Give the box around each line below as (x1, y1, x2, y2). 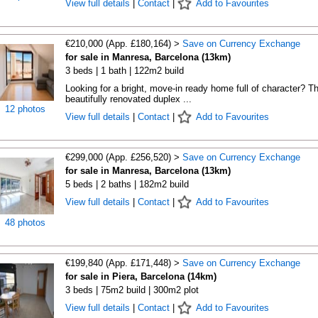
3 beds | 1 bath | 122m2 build (65, 65, 184, 76)
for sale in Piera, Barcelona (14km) (65, 271, 216, 282)
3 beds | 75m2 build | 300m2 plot (65, 285, 199, 295)
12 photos (5, 104, 45, 114)
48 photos (5, 217, 45, 228)
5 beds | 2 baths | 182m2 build (65, 179, 189, 190)
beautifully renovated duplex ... (65, 94, 192, 104)
